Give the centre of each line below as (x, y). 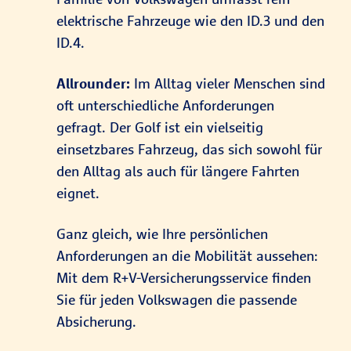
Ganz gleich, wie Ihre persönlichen (162, 234)
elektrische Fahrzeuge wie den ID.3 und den (190, 21)
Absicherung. (96, 322)
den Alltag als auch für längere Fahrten (178, 171)
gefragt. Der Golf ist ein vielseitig (160, 127)
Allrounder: (93, 83)
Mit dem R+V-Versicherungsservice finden (184, 278)
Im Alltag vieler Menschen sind (228, 83)
